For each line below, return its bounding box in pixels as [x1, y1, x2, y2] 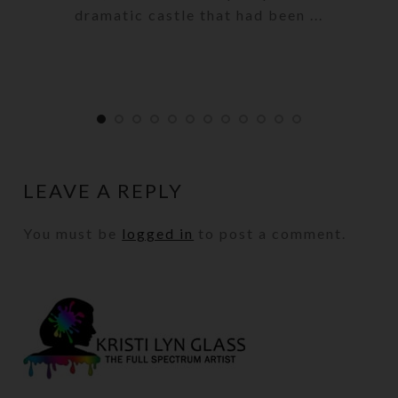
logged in [122, 224, 195, 242]
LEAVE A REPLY [23, 178, 184, 203]
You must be [23, 224, 123, 242]
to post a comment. [194, 224, 347, 242]
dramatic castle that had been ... [75, 5, 323, 23]
